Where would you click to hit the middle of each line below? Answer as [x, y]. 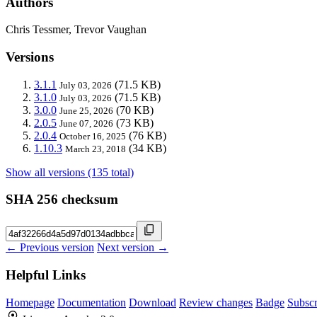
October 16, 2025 [93, 136]
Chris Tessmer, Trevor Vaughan [76, 30]
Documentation [92, 302]
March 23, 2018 [96, 149]
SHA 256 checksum [62, 200]
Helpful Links [46, 275]
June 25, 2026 [86, 110]
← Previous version [50, 248]
